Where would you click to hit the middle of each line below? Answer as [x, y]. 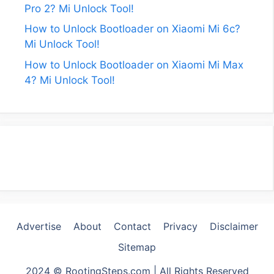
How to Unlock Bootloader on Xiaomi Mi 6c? [132, 29]
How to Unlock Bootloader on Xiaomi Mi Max [134, 65]
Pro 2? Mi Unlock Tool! [79, 8]
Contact [132, 227]
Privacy [180, 227]
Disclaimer [234, 227]
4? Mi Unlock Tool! [70, 80]
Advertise [39, 227]
